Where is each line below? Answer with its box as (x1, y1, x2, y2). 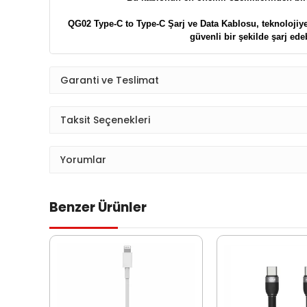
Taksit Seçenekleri (60, 112, 150, 127)
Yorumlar (60, 152, 106, 167)
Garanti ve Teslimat (60, 73, 159, 87)
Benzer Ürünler (49, 198, 147, 217)
